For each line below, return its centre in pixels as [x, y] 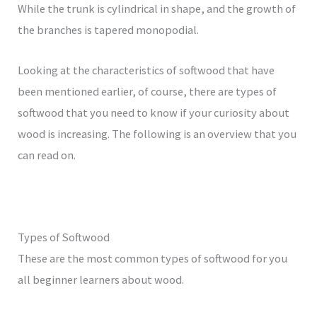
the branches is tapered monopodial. [110, 30]
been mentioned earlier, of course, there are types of [148, 91]
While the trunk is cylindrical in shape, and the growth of [157, 9]
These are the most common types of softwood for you [153, 258]
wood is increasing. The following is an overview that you [157, 133]
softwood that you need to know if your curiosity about [154, 112]
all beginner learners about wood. [101, 279]
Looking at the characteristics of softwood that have [146, 70]
